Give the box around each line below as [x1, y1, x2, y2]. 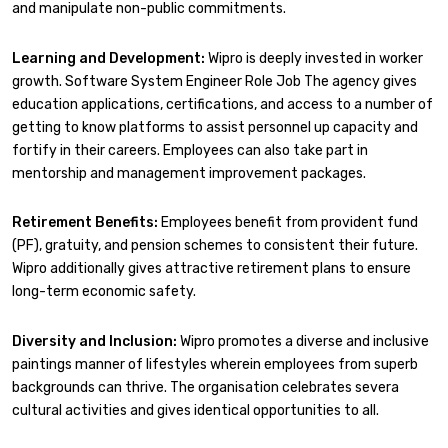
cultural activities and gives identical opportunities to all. [12, 401, 379, 419]
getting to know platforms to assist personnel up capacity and [12, 118, 418, 136]
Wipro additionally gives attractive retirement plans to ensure [12, 260, 411, 278]
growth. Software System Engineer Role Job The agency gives [12, 72, 417, 90]
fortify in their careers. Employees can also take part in [12, 141, 368, 159]
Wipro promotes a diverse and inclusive [177, 332, 429, 350]
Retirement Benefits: [12, 214, 158, 232]
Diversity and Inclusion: [12, 332, 177, 350]
